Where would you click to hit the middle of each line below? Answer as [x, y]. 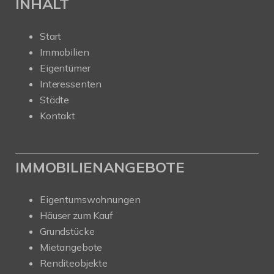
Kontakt [57, 115]
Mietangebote [71, 247]
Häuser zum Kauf [76, 215]
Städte [55, 99]
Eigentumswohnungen [90, 199]
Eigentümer [65, 68]
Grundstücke [67, 231]
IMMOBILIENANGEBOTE [100, 167]
